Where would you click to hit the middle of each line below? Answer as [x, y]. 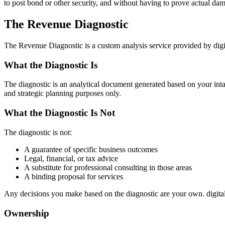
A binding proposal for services [74, 176]
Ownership [27, 213]
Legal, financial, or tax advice [71, 158]
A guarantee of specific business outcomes [91, 149]
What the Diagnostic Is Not [60, 113]
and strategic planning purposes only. [63, 93]
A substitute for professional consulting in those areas [108, 167]
